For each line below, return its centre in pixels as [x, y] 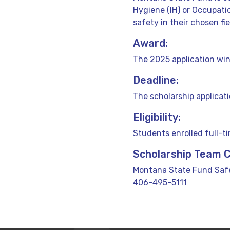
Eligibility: [157, 117]
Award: [150, 43]
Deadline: [156, 80]
